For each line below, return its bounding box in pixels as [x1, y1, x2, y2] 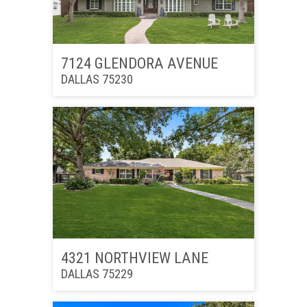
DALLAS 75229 [60, 266, 133, 281]
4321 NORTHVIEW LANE [60, 248, 208, 267]
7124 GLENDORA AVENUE [60, 53, 218, 72]
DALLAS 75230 [60, 71, 133, 86]
